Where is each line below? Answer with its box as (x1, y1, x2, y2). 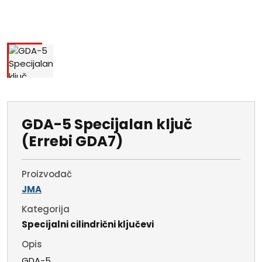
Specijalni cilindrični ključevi (22, 218, 154, 231)
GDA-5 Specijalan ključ (22, 114, 192, 135)
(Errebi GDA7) (22, 131, 123, 152)
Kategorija (22, 203, 70, 216)
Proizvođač (22, 168, 72, 181)
